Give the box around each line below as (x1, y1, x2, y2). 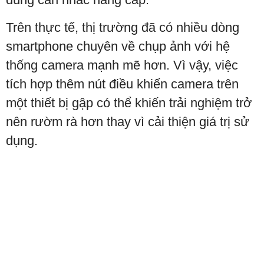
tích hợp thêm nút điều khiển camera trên (6, 77, 239, 92)
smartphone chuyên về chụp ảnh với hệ (6, 39, 230, 54)
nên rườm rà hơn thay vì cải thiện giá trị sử (6, 114, 249, 130)
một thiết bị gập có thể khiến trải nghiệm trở (6, 95, 252, 111)
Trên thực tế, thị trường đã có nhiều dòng (6, 20, 239, 35)
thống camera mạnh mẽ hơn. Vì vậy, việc (6, 58, 238, 73)
